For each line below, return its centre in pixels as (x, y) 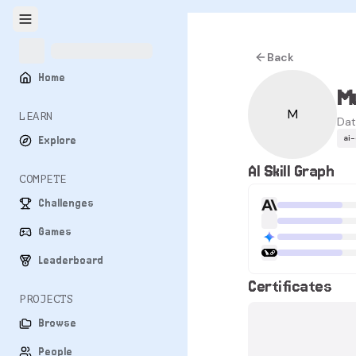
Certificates (290, 286)
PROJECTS (46, 299)
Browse (57, 323)
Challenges (66, 203)
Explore (57, 141)
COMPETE (43, 179)
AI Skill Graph (291, 171)
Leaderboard (71, 261)
